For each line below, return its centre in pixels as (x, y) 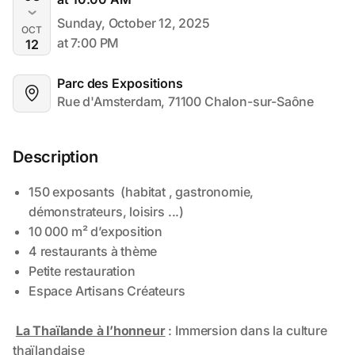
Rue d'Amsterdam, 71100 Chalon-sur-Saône (186, 101)
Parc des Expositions (120, 83)
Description (55, 157)
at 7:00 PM (88, 42)
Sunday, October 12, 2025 (134, 23)
